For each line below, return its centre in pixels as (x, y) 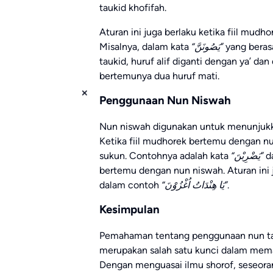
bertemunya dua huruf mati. (159, 76)
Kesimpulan (129, 210)
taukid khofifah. (133, 8)
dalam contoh (130, 185)
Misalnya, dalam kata (145, 47)
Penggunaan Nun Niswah (165, 101)
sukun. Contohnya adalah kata (165, 156)
